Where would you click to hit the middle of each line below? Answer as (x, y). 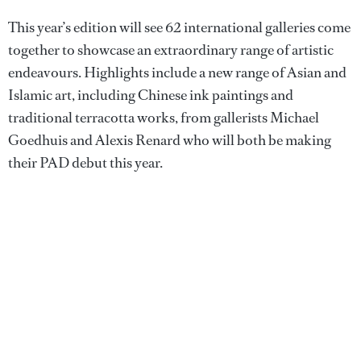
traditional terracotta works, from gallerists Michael (164, 117)
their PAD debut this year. (85, 162)
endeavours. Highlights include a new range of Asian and (177, 72)
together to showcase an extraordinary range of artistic (171, 50)
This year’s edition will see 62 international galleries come (179, 27)
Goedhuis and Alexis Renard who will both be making (170, 140)
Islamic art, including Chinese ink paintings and (151, 95)
